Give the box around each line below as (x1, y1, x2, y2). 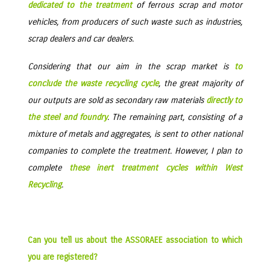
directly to (206, 95, 243, 105)
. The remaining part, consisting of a (107, 112, 242, 122)
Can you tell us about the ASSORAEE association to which (28, 235, 242, 245)
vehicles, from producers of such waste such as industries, (28, 17, 242, 27)
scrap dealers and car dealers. (28, 34, 134, 44)
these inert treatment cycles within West (69, 163, 243, 173)
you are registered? (28, 252, 98, 262)
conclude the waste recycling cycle (28, 78, 159, 89)
